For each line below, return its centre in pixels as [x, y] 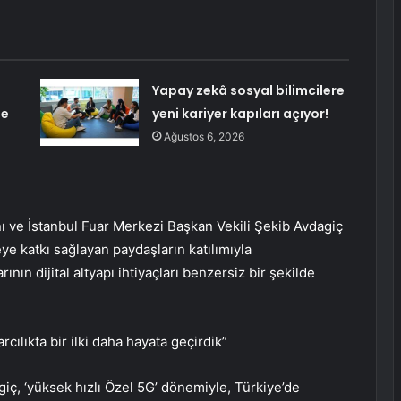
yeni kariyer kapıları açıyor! [240, 114]
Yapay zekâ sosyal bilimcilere [248, 91]
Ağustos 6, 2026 [204, 137]
